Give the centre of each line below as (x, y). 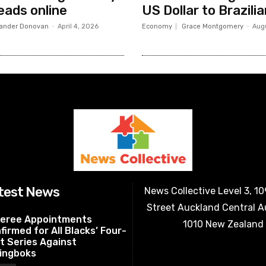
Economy (157, 26)
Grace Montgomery (213, 26)
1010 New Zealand (223, 224)
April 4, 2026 (78, 26)
